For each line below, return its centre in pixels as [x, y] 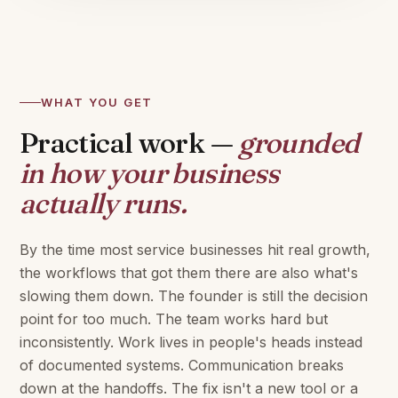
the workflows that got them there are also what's [189, 273]
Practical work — [129, 143]
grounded [299, 143]
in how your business [150, 173]
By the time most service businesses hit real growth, [195, 250]
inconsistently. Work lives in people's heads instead [191, 342]
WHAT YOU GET [97, 102]
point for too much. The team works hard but [174, 319]
